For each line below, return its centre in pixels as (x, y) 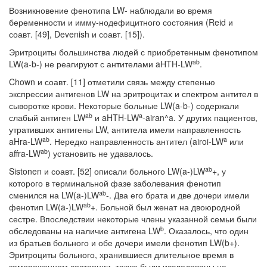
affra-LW (25, 153)
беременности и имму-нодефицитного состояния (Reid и (121, 22)
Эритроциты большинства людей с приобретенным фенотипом (133, 52)
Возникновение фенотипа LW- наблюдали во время (111, 10)
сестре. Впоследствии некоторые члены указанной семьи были (133, 219)
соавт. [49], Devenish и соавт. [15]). (77, 34)
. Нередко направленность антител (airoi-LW (136, 141)
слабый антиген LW (47, 117)
